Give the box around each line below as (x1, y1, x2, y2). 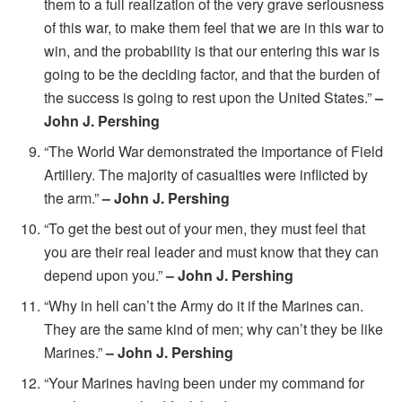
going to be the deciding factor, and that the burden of (44, 63, 380, 84)
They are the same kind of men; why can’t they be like (44, 318, 384, 339)
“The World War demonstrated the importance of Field (44, 140, 384, 162)
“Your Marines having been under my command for (44, 371, 365, 393)
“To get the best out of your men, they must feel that (44, 217, 366, 239)
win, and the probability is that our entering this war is (44, 39, 380, 61)
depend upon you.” (44, 264, 167, 285)
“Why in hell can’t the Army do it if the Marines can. (44, 294, 364, 316)
